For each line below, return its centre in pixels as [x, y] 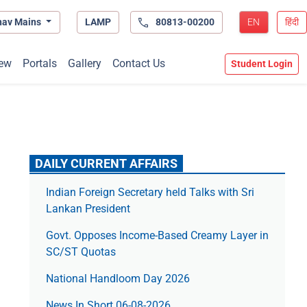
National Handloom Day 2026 [118, 279]
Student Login [262, 63]
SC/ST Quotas [81, 252]
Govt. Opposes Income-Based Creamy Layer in [157, 236]
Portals [39, 64]
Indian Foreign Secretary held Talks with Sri [150, 193]
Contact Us [138, 64]
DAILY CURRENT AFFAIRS [106, 164]
